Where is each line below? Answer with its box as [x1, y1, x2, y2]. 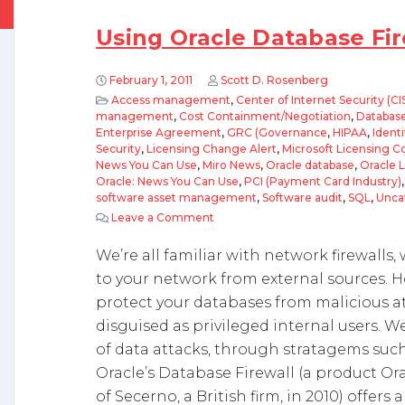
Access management [110, 93, 231, 107]
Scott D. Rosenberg [220, 73, 328, 87]
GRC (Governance [227, 126, 327, 139]
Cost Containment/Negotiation [179, 109, 351, 123]
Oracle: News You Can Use [96, 174, 239, 188]
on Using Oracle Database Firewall [213, 211, 401, 224]
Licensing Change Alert [146, 142, 277, 155]
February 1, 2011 [109, 73, 193, 87]
